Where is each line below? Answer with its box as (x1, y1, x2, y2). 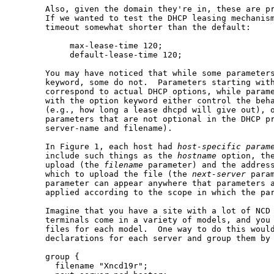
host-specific (177, 142, 241, 152)
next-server (192, 169, 246, 179)
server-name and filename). (11, 124, 172, 133)
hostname (177, 151, 217, 161)
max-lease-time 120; (11, 41, 163, 51)
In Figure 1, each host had (11, 142, 177, 152)
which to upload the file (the (11, 169, 192, 179)
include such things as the (11, 151, 177, 161)
